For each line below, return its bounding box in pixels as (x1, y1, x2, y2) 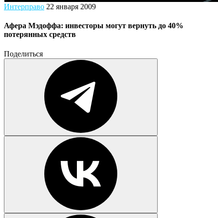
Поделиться (4, 49, 43, 58)
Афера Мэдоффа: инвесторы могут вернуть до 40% (4, 21, 183, 30)
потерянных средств (4, 30, 76, 39)
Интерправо (4, 2, 44, 11)
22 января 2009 (46, 2, 96, 11)
